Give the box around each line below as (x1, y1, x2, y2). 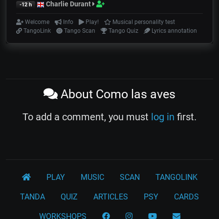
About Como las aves (57, 87, 175, 102)
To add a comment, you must (22, 111, 151, 123)
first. (175, 111, 197, 123)
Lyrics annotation (150, 27, 197, 35)
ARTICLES (93, 192, 128, 202)
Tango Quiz (107, 27, 139, 35)
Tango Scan (62, 27, 95, 35)
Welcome (23, 19, 50, 26)
